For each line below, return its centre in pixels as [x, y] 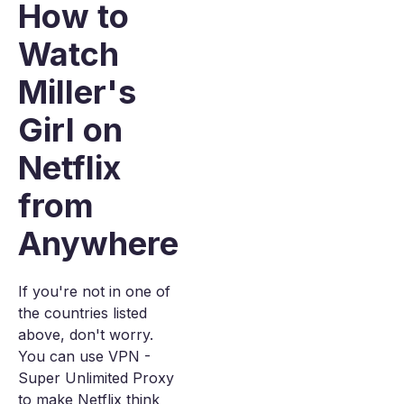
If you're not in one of [94, 291]
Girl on [70, 130]
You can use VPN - [84, 356]
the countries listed [83, 313]
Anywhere [98, 243]
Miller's [77, 92]
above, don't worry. [86, 335]
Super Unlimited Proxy [96, 378]
